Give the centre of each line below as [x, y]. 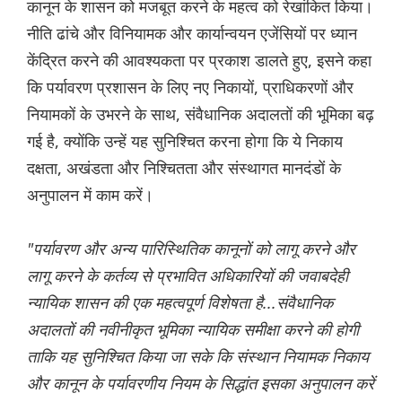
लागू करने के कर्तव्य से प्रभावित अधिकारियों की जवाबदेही [188, 276]
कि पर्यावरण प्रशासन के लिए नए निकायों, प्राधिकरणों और [190, 87]
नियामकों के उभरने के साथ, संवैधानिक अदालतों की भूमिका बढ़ [201, 114]
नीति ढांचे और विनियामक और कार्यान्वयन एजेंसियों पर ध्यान [192, 34]
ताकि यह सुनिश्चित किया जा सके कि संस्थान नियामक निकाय [198, 357]
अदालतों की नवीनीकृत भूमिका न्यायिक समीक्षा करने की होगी [193, 330]
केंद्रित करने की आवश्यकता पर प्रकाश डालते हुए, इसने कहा [199, 61]
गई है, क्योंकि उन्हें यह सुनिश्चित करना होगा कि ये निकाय [185, 141]
